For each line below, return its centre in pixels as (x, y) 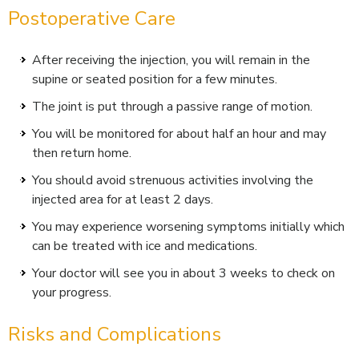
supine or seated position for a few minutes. (155, 80)
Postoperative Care (92, 19)
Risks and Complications (115, 335)
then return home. (82, 153)
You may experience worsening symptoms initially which (188, 227)
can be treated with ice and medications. (145, 246)
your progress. (72, 293)
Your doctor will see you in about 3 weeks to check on (184, 274)
